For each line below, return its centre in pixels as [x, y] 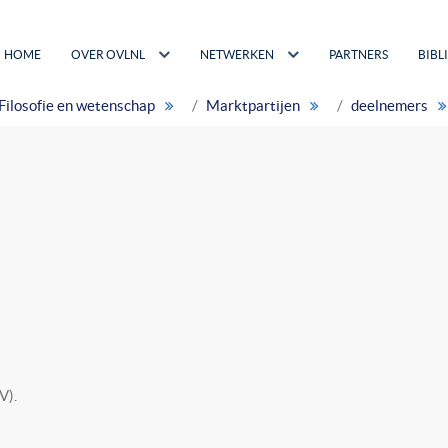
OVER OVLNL [108, 55]
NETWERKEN [237, 55]
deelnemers [389, 105]
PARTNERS [358, 55]
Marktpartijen [253, 105]
